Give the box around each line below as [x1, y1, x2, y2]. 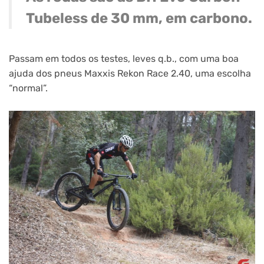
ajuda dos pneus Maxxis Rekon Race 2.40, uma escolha [9, 68, 251, 80]
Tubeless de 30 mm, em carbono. [26, 10, 252, 27]
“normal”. [9, 82, 48, 94]
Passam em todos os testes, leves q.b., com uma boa [9, 53, 239, 65]
